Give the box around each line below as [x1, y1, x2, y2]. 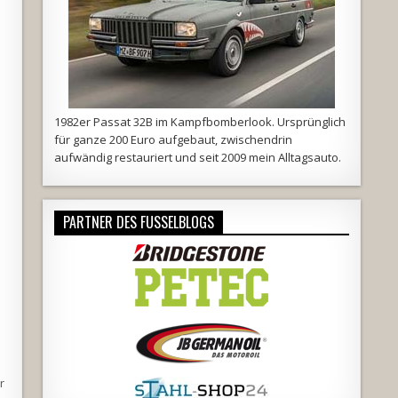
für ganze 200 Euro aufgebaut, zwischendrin [53, 131, 292, 147]
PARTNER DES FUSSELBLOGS [62, 211, 214, 234]
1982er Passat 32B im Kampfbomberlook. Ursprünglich [53, 114, 346, 130]
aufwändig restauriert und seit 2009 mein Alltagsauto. [53, 149, 341, 165]
